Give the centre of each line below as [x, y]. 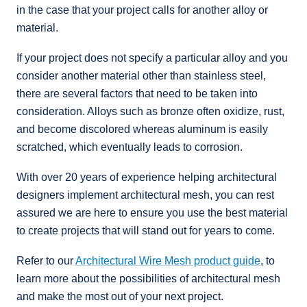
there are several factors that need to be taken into [137, 93]
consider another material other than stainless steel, [141, 75]
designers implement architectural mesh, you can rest [145, 195]
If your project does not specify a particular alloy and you [152, 58]
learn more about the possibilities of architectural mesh [148, 278]
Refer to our [46, 260]
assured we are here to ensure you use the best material [152, 212]
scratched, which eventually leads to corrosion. [130, 147]
